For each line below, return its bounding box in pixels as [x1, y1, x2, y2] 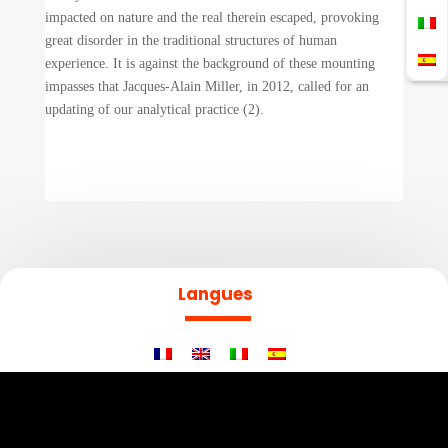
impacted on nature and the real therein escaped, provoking [44, 9, 379, 25]
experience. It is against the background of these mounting [44, 55, 375, 71]
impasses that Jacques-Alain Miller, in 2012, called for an [44, 78, 369, 94]
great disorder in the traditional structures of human [44, 32, 337, 48]
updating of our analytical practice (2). [44, 101, 264, 117]
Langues [177, 281, 253, 306]
